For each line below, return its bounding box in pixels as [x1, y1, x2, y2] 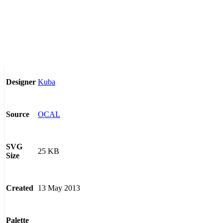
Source [6, 110, 29, 119]
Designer [6, 78, 36, 87]
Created [6, 184, 33, 193]
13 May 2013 [38, 183, 80, 192]
